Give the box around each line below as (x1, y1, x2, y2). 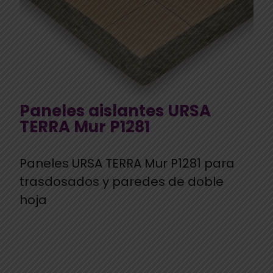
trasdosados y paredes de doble (19, 172, 224, 190)
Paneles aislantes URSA (19, 99, 211, 122)
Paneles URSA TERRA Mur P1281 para (19, 154, 235, 172)
